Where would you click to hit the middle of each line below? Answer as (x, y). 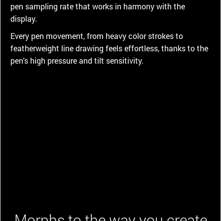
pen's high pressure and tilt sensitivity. (77, 60)
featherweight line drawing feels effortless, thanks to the (109, 48)
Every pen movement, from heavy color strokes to (97, 36)
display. (24, 18)
